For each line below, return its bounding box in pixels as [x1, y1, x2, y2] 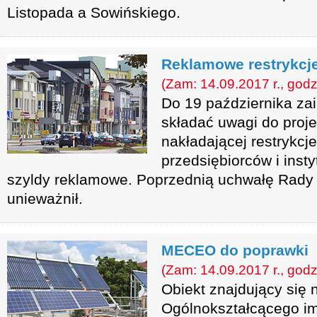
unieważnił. [7, 190, 83, 207]
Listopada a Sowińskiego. [7, 4, 180, 21]
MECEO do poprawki [161, 242, 309, 258]
